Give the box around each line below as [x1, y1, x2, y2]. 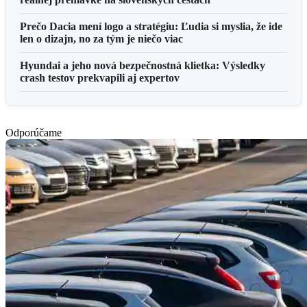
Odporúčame [5, 126, 62, 138]
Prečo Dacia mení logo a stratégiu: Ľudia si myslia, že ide [20, 20, 282, 32]
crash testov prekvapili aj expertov [20, 71, 180, 84]
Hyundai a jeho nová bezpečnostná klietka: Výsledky [20, 59, 265, 71]
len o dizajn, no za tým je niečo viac [20, 32, 183, 45]
